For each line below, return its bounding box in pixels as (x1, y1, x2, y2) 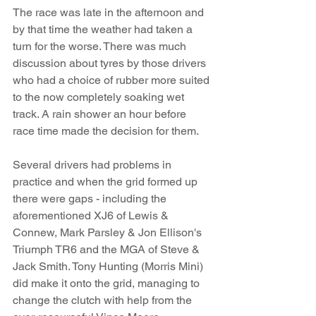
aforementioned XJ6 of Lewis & (13, 208, 171, 222)
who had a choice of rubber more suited (13, 73, 212, 87)
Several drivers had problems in (13, 157, 174, 171)
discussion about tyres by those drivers (13, 56, 209, 70)
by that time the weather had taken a (13, 22, 195, 36)
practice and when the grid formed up (13, 174, 200, 188)
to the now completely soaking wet (13, 90, 187, 104)
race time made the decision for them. (13, 123, 201, 138)
